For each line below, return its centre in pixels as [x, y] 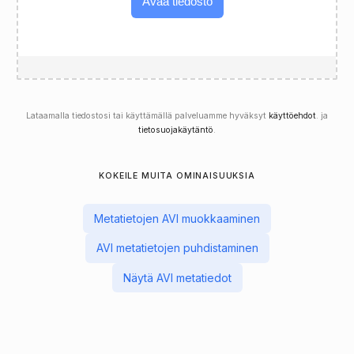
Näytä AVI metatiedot [177, 277]
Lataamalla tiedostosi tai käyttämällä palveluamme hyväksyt [147, 115]
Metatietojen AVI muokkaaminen [177, 219]
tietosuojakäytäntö [176, 130]
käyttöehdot [292, 115]
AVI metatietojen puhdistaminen [177, 248]
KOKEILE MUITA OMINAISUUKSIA [177, 175]
